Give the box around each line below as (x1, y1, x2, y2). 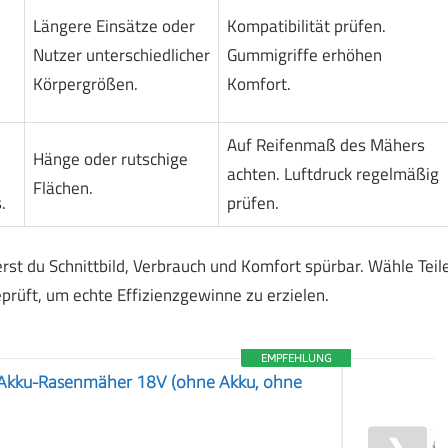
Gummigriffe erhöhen (226, 41, 382, 68)
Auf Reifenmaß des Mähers (226, 131, 425, 158)
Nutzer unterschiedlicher (32, 41, 210, 68)
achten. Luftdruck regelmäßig (226, 160, 439, 187)
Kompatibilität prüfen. (226, 12, 386, 39)
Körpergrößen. (32, 70, 138, 97)
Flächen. (32, 174, 93, 201)
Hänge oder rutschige (32, 145, 188, 172)
